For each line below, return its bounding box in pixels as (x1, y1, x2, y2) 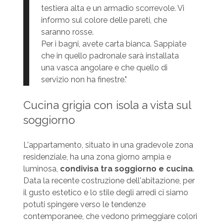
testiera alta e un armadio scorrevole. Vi (41, 3, 184, 13)
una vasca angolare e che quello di (41, 63, 167, 73)
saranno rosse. (41, 27, 94, 37)
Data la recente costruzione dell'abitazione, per (23, 176, 195, 186)
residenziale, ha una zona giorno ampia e (23, 152, 171, 162)
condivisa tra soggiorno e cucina (59, 164, 193, 174)
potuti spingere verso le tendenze (23, 200, 146, 210)
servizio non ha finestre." (41, 75, 127, 85)
